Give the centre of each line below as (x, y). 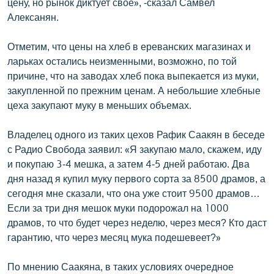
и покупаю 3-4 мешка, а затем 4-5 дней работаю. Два (128, 164)
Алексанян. (33, 17)
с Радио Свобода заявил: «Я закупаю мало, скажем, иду (135, 149)
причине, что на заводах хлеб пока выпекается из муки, (133, 76)
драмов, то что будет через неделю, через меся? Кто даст (137, 223)
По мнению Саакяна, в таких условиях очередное (120, 267)
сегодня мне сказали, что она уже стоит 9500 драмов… (134, 193)
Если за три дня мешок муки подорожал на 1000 (118, 208)
